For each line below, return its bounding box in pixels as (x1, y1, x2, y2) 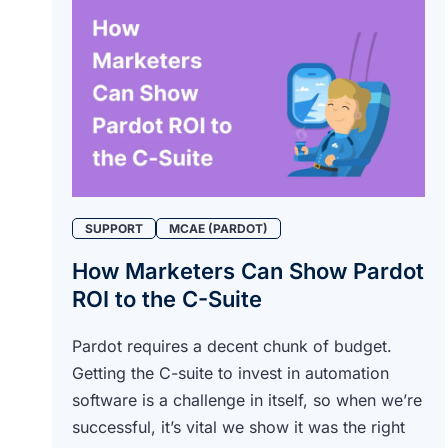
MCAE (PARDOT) (169, 220, 268, 236)
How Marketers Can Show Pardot (72, 257, 424, 284)
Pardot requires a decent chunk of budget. (72, 335, 392, 356)
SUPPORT (85, 220, 143, 236)
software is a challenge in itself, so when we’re (72, 389, 422, 410)
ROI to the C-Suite (72, 285, 262, 312)
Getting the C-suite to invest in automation (72, 362, 389, 383)
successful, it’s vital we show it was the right (72, 416, 405, 437)
